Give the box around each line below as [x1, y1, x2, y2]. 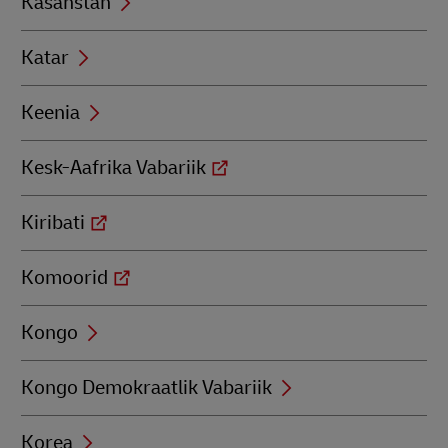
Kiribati [21, 210, 85, 235]
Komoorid [21, 265, 108, 290]
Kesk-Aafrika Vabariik [21, 155, 206, 180]
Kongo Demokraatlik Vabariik [21, 375, 272, 400]
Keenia [21, 100, 80, 125]
